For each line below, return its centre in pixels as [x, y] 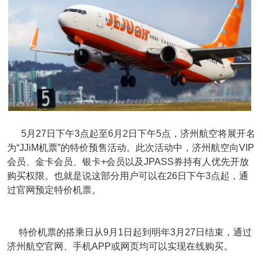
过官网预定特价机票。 [54, 190]
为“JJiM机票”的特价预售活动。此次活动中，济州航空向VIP [131, 148]
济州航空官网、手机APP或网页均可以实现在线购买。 [120, 246]
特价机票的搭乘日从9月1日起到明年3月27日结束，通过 [129, 232]
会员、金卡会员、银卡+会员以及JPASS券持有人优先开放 [128, 162]
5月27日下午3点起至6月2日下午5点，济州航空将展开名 [131, 134]
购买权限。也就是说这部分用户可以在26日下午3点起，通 [128, 176]
